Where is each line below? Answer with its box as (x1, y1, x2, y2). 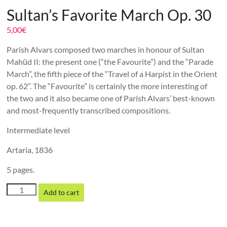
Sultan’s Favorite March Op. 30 (7, 6, 212, 24)
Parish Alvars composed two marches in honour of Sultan (7, 45, 205, 55)
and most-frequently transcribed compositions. (7, 105, 171, 116)
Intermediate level (7, 125, 70, 135)
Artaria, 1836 (7, 145, 53, 155)
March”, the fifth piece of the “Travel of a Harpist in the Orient (7, 69, 218, 79)
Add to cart (43, 188, 79, 197)
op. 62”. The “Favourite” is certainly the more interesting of (7, 81, 208, 91)
